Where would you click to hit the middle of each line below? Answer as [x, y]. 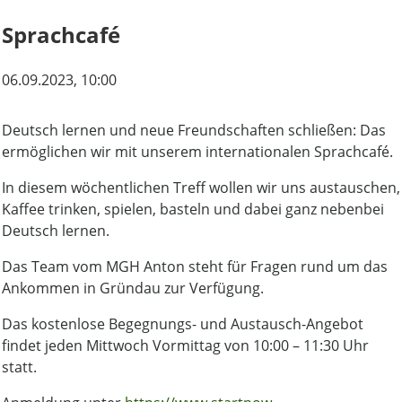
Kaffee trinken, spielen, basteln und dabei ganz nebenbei [193, 209]
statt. [19, 367]
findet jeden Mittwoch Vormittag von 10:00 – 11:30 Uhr [185, 345]
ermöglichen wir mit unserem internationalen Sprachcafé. [197, 151]
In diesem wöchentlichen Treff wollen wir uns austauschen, [201, 187]
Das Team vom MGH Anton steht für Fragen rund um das [195, 266]
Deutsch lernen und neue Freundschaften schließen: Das [194, 130]
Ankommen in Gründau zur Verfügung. [133, 288]
